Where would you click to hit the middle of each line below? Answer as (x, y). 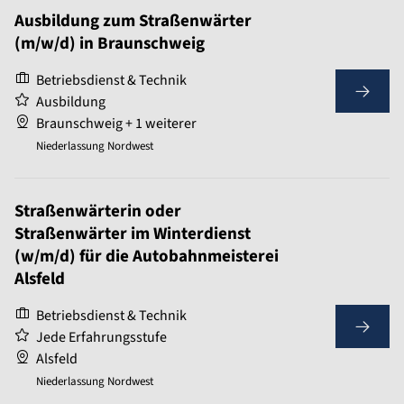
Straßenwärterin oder (98, 212)
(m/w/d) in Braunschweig (110, 44)
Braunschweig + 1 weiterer (116, 124)
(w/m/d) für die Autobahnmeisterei (147, 257)
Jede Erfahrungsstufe (101, 338)
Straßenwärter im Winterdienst (133, 234)
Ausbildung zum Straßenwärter (133, 22)
